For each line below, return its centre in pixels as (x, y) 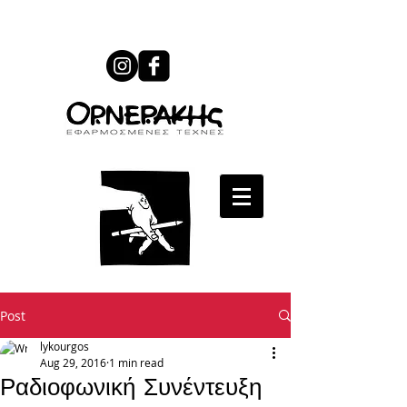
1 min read (136, 362)
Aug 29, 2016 (73, 362)
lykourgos (65, 346)
